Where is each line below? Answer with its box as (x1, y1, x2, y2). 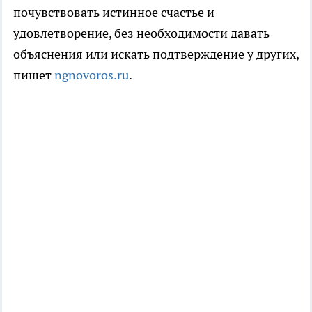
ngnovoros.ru (54, 66, 129, 83)
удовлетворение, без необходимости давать (13, 24, 270, 41)
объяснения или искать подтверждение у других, (13, 45, 299, 62)
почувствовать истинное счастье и (13, 3, 214, 20)
